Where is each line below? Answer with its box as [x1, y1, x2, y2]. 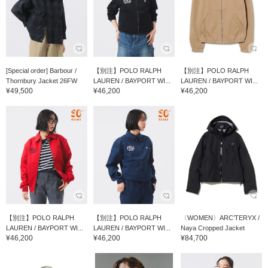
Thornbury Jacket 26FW [6, 77, 77, 85]
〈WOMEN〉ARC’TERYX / [180, 214, 260, 221]
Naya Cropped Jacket [180, 224, 245, 232]
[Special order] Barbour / [6, 67, 77, 75]
